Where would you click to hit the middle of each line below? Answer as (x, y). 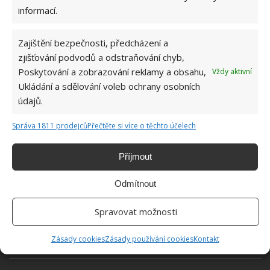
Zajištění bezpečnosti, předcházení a (93, 42)
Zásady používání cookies (149, 239)
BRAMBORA (61, 233)
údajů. (30, 100)
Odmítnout (135, 184)
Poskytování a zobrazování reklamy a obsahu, (112, 71)
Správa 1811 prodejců (50, 125)
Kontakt (206, 239)
